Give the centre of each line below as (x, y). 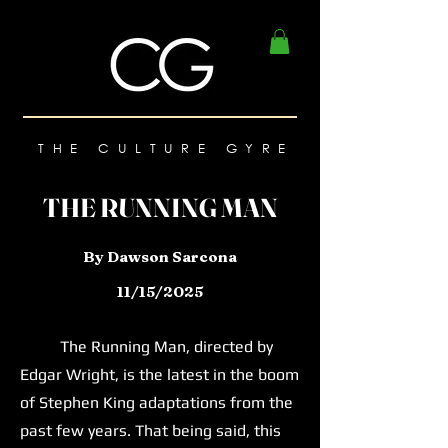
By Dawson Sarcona (160, 257)
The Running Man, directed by (146, 347)
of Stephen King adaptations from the (156, 403)
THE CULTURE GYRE (166, 149)
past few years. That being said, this (150, 431)
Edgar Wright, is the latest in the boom (159, 375)
